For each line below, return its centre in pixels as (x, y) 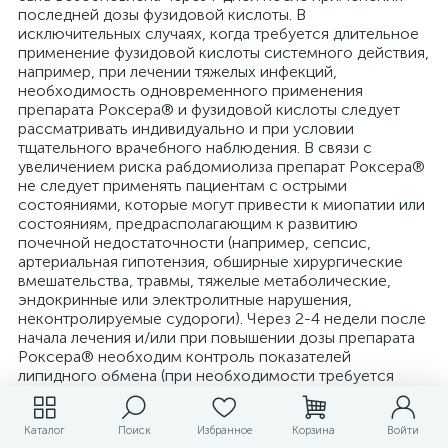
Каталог (44, 430)
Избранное (224, 430)
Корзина (313, 430)
